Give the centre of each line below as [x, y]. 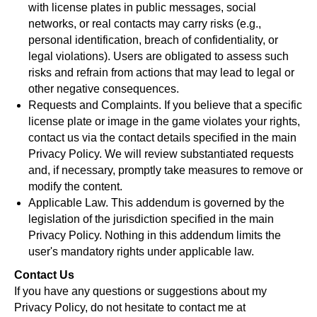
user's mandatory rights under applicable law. [141, 252]
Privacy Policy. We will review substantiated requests [161, 154]
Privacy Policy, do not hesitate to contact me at [130, 307]
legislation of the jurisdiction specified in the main [151, 219]
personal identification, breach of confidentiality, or [153, 40]
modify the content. [75, 186]
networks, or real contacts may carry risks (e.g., [145, 24]
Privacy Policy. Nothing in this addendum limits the [155, 235]
